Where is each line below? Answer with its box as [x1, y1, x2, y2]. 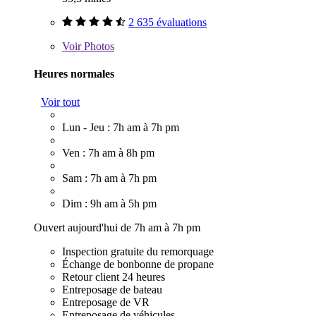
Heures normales [34, 68, 114, 80]
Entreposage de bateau [62, 283, 162, 296]
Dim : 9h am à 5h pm [62, 197, 157, 209]
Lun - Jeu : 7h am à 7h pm [62, 121, 179, 133]
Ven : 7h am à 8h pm [62, 146, 154, 159]
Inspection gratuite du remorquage [62, 245, 214, 257]
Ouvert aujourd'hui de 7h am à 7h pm [34, 221, 200, 233]
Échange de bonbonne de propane [62, 257, 214, 270]
